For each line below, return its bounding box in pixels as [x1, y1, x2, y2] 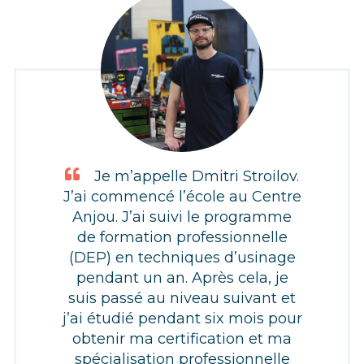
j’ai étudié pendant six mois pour [62, 309, 302, 327]
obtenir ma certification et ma [72, 329, 292, 348]
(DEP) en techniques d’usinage [68, 248, 296, 266]
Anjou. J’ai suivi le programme [72, 207, 292, 226]
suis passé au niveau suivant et [68, 288, 296, 307]
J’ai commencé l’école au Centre [63, 187, 301, 206]
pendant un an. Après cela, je [76, 268, 288, 287]
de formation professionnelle [76, 227, 288, 246]
